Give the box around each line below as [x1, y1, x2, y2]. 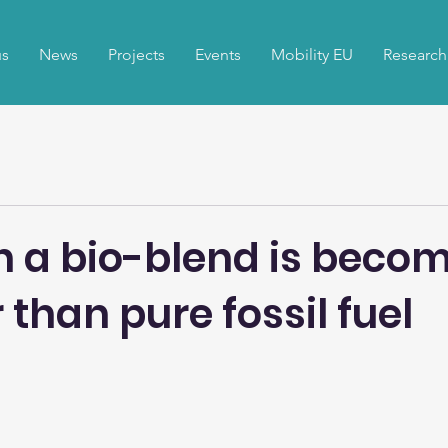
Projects [107, 45, 165, 64]
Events [194, 45, 241, 64]
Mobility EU [270, 45, 353, 64]
